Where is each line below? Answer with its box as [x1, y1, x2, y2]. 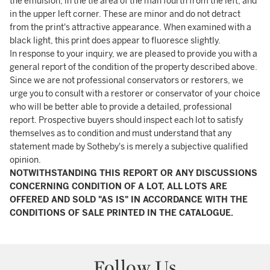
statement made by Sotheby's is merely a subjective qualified [10, 142, 248, 152]
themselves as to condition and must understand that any [10, 128, 231, 139]
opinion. [10, 155, 41, 165]
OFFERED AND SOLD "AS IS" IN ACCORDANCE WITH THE [10, 195, 248, 205]
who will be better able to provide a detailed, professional [10, 102, 232, 112]
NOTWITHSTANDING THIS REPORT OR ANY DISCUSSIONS [10, 168, 257, 178]
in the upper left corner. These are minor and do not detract [10, 9, 240, 19]
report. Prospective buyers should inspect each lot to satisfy [10, 115, 243, 125]
